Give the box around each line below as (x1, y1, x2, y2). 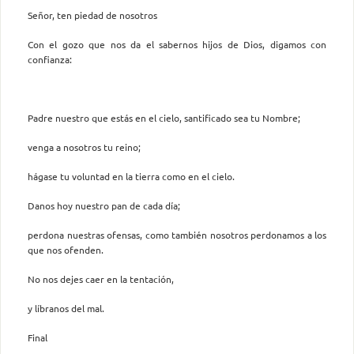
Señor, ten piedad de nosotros (28, 8, 157, 21)
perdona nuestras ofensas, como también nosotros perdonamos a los (28, 228, 326, 241)
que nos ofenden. (28, 243, 104, 256)
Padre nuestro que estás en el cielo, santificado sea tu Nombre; (28, 111, 300, 124)
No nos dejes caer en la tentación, (28, 272, 174, 285)
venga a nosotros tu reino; (28, 140, 141, 153)
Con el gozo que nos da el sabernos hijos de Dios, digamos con (28, 37, 326, 51)
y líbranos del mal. (28, 301, 104, 314)
